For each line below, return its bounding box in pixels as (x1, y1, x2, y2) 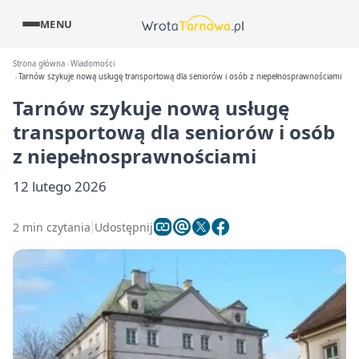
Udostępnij (95, 219, 153, 235)
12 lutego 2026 (13, 177, 107, 196)
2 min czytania (13, 219, 91, 235)
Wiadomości (71, 58, 115, 69)
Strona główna (13, 58, 65, 69)
